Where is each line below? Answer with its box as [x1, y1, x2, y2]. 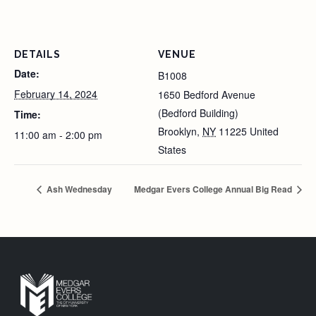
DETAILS [14, 49, 61, 60]
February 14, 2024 [14, 87, 97, 101]
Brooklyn [158, 124, 197, 138]
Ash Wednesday [44, 182, 112, 195]
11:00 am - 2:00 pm [14, 128, 102, 142]
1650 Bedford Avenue [158, 87, 255, 102]
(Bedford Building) [158, 106, 238, 120]
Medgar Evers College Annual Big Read [134, 182, 294, 195]
